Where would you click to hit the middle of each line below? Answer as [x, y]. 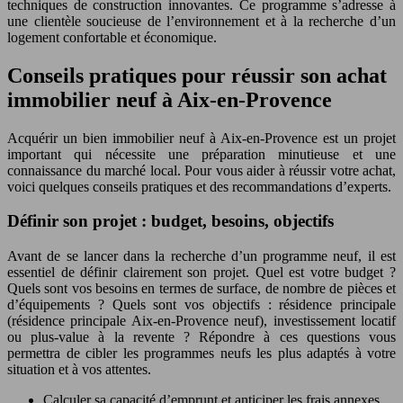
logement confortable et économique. [112, 37]
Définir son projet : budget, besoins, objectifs [170, 221]
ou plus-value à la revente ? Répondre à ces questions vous [201, 336]
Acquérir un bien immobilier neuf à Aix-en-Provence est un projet [201, 138]
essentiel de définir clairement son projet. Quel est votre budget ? [201, 272]
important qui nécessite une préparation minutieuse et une [201, 154]
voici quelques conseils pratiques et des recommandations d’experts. [199, 186]
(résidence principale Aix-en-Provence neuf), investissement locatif [201, 320]
